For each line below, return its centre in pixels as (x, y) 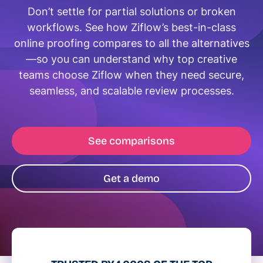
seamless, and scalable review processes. (131, 91)
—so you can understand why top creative (131, 59)
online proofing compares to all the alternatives (131, 43)
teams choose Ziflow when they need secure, (131, 75)
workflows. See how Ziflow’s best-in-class (131, 27)
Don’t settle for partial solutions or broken (131, 11)
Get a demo (131, 178)
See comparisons (131, 141)
